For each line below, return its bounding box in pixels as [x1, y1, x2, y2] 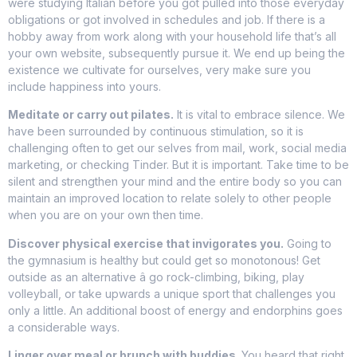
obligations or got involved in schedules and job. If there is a [8, 12, 325, 26]
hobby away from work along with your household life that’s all [8, 29, 336, 43]
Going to [284, 236, 331, 250]
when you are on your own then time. [8, 208, 203, 222]
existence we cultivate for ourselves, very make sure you [8, 62, 311, 76]
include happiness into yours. [8, 79, 161, 93]
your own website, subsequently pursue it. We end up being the [8, 45, 345, 60]
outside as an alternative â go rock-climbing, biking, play [8, 269, 304, 284]
